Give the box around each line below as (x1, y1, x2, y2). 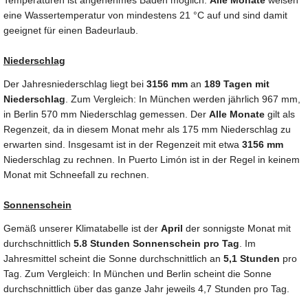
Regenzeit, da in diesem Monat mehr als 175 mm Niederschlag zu (3, 124, 291, 135)
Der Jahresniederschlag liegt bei (3, 78, 146, 90)
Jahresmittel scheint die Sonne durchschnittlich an (3, 253, 223, 265)
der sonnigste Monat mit (183, 223, 291, 234)
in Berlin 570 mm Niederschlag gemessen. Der (3, 109, 209, 120)
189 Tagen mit (204, 78, 269, 90)
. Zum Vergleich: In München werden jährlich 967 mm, (65, 93, 300, 105)
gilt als (265, 109, 295, 120)
